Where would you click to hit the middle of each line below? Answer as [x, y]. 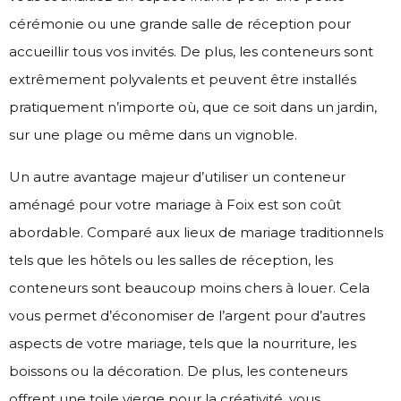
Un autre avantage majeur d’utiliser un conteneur [177, 176]
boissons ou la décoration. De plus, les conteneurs [178, 371]
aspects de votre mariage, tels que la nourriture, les [183, 343]
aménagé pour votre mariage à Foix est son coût [175, 204]
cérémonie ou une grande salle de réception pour [180, 23]
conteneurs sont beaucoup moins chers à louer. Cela [189, 287]
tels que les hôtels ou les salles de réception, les [171, 260]
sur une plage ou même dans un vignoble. [153, 134]
